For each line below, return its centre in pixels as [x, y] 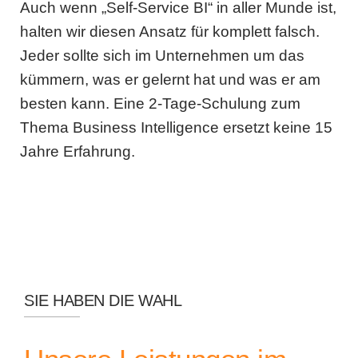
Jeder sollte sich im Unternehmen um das [162, 56]
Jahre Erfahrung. [78, 151]
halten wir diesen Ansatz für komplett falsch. [170, 32]
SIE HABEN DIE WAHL [103, 300]
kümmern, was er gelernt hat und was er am [170, 80]
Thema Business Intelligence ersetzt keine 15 [176, 127]
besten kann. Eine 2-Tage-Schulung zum [160, 103]
